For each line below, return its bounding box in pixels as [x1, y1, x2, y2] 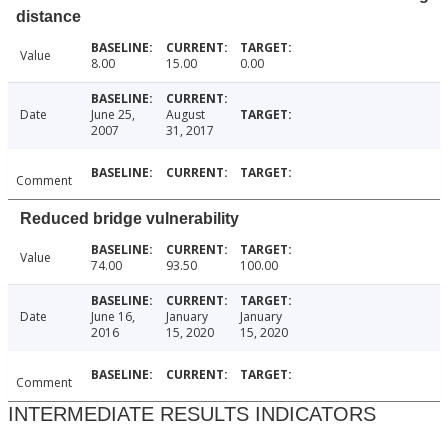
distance [16, 8, 81, 26]
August [165, 106, 205, 124]
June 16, [90, 308, 135, 326]
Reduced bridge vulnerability [20, 210, 239, 228]
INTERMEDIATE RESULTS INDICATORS [8, 403, 376, 426]
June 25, [90, 106, 135, 124]
